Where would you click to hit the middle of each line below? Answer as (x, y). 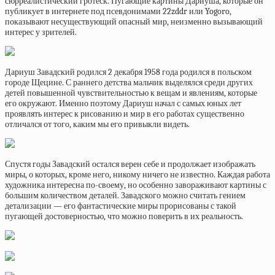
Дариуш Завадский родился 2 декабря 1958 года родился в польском (128, 72)
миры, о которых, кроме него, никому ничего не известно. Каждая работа (137, 175)
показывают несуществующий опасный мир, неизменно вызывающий (134, 22)
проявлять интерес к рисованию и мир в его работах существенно (125, 114)
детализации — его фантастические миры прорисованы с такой (121, 206)
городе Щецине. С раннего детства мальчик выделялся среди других (129, 83)
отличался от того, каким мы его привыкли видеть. (97, 124)
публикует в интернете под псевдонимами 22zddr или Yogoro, (118, 11)
